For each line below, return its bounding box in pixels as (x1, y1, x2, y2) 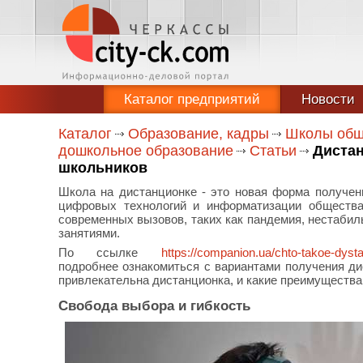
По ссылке (58, 246, 161, 259)
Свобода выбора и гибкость (58, 298, 250, 313)
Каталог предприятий (124, 92, 260, 107)
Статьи (250, 143, 297, 159)
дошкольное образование (58, 143, 233, 159)
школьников (58, 160, 147, 176)
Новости (301, 92, 355, 107)
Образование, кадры (128, 126, 269, 142)
